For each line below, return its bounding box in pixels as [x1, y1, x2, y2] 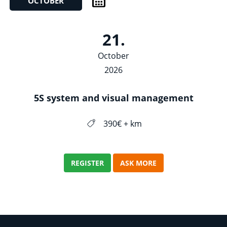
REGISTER [70, 158, 104, 168]
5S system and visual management [33, 92, 194, 104]
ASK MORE [120, 158, 157, 168]
